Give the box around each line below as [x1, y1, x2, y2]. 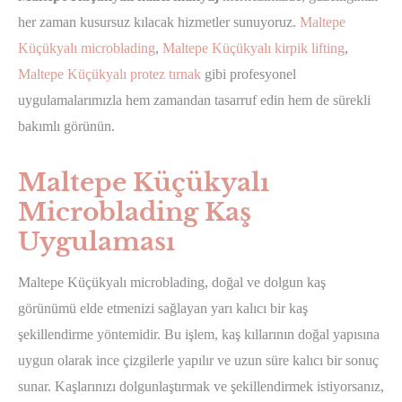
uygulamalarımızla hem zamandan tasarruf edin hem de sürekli [18, 92, 371, 108]
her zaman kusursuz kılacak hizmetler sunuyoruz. [18, 13, 300, 30]
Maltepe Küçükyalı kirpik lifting [162, 39, 345, 56]
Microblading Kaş [18, 196, 251, 228]
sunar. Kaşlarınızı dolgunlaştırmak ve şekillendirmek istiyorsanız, [18, 378, 384, 394]
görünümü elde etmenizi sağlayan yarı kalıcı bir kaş [18, 300, 308, 316]
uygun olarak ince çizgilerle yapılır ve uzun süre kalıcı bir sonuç [18, 352, 379, 368]
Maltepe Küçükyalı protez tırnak [18, 66, 201, 82]
